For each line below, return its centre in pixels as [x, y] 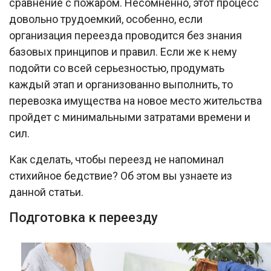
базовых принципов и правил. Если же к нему [123, 51]
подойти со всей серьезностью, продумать [117, 68]
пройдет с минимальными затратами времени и [130, 117]
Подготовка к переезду [83, 217]
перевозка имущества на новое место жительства [135, 100]
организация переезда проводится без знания [126, 35]
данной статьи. [46, 192]
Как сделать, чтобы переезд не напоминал [116, 159]
